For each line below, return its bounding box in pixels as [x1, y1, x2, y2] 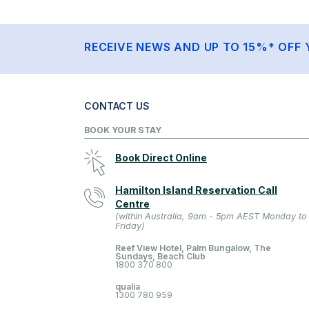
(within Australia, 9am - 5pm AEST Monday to [115, 210, 307, 221]
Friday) [115, 220, 145, 231]
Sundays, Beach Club [115, 250, 206, 261]
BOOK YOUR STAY [84, 124, 161, 135]
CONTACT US [84, 99, 150, 112]
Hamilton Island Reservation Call [115, 183, 277, 196]
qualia [115, 281, 140, 292]
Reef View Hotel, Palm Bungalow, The [115, 242, 271, 253]
